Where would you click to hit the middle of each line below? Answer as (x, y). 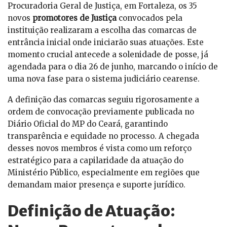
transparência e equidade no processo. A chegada (103, 136)
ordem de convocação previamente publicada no (101, 112)
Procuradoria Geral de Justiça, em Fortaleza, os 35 (102, 6)
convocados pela (149, 18)
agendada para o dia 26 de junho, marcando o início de (113, 67)
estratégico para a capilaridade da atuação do (96, 161)
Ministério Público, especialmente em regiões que (104, 173)
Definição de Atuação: (91, 211)
